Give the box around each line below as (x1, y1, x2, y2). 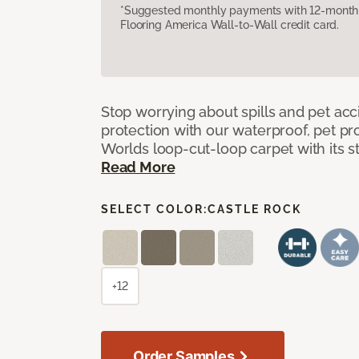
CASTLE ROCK (208, 202, 301, 216)
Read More (101, 158, 175, 175)
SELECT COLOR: (101, 202, 208, 216)
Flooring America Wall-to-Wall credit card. (120, 18, 340, 31)
